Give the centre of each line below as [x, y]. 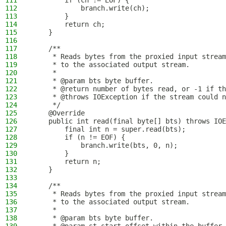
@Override [59, 113]
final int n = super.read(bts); [109, 129]
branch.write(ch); [91, 8]
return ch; [69, 24]
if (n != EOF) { [79, 137]
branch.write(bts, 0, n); [105, 145]
